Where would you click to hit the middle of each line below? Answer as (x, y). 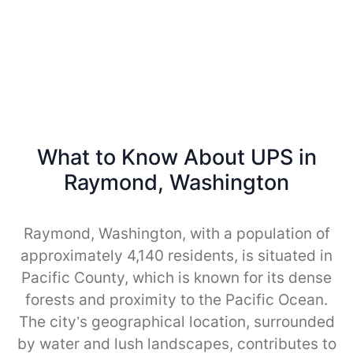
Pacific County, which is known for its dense (176, 277)
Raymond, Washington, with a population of (176, 233)
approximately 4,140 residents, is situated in (176, 255)
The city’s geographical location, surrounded (176, 321)
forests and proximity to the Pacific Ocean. (176, 299)
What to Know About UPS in (176, 157)
